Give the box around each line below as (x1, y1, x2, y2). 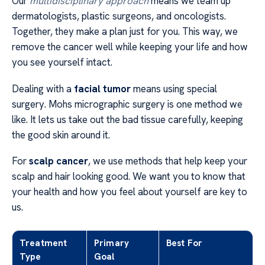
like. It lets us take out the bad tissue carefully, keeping (12, 112, 243, 126)
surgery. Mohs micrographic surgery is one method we (12, 97, 243, 111)
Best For (166, 237, 203, 250)
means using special (131, 82, 217, 95)
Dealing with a (12, 82, 74, 95)
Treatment (20, 237, 67, 250)
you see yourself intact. (12, 56, 112, 69)
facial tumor (74, 82, 131, 95)
